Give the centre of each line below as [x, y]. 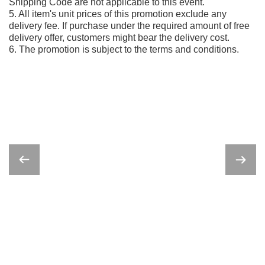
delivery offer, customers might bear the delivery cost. [119, 38]
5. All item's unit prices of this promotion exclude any [118, 14]
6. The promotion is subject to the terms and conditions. [124, 49]
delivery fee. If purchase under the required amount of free [129, 26]
